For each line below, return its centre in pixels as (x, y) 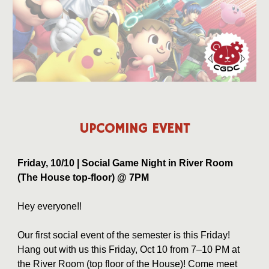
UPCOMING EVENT (134, 129)
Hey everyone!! (50, 207)
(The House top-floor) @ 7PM (83, 178)
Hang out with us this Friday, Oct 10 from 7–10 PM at (129, 250)
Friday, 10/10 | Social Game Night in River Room (125, 163)
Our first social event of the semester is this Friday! (124, 235)
